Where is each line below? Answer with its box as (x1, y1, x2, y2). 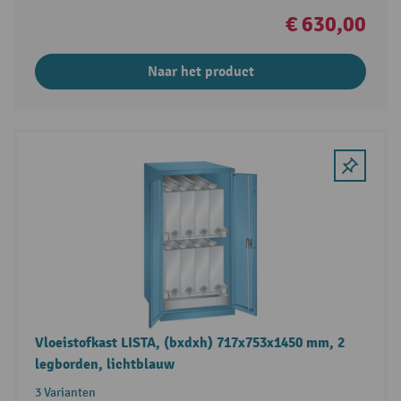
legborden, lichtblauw (34, 355, 175, 374)
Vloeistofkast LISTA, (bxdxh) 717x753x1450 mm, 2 (34, 334, 345, 353)
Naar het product (147, 62, 254, 81)
